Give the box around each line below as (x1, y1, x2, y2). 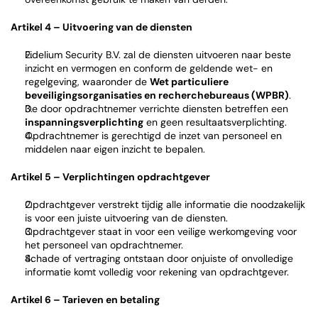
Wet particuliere (150, 75, 229, 88)
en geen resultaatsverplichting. (143, 116, 287, 128)
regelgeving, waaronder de (25, 75, 150, 88)
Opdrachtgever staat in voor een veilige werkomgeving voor (25, 225, 297, 238)
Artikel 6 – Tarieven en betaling (11, 293, 160, 306)
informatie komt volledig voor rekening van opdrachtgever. (25, 265, 289, 278)
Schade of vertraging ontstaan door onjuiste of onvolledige (25, 252, 293, 265)
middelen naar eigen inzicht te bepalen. (25, 143, 205, 155)
